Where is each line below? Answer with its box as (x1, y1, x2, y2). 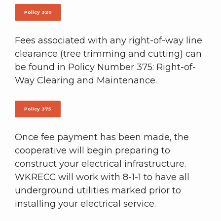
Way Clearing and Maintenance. (15, 74, 159, 86)
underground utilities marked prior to (15, 185, 181, 196)
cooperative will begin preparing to (15, 145, 170, 156)
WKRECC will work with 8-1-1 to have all (15, 172, 189, 183)
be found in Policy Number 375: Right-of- (15, 61, 196, 73)
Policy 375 (24, 106, 51, 112)
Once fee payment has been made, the (15, 132, 189, 143)
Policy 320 (24, 9, 52, 15)
